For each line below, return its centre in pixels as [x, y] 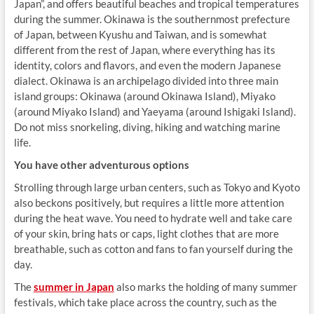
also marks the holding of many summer [205, 286]
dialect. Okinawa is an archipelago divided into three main [146, 80]
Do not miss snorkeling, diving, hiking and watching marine [147, 127]
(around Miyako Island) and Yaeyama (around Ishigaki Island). [155, 111]
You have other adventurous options [101, 164]
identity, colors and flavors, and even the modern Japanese [147, 65]
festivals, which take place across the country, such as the [145, 302]
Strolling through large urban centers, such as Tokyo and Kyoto [157, 187]
